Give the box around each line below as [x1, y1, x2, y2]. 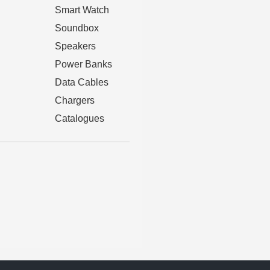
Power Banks [55, 59, 112, 70]
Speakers [55, 41, 96, 52]
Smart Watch [55, 5, 109, 16]
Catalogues [55, 113, 104, 124]
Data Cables [55, 77, 108, 88]
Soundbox [55, 23, 99, 34]
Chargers [55, 95, 95, 106]
